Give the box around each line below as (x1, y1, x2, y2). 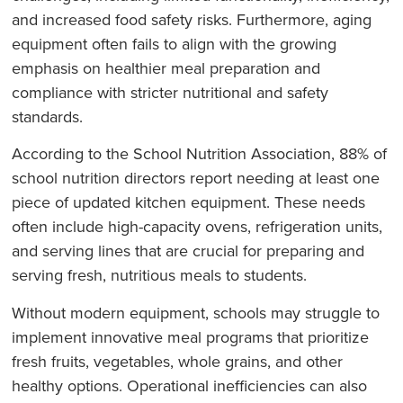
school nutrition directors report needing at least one (12, 166, 381, 190)
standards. (12, 105, 84, 129)
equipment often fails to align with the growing (12, 32, 337, 56)
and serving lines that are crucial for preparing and (12, 239, 365, 263)
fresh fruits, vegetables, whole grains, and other (12, 349, 344, 372)
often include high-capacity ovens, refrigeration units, (12, 215, 383, 238)
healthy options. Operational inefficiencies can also (12, 373, 368, 397)
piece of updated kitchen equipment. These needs (12, 191, 366, 214)
